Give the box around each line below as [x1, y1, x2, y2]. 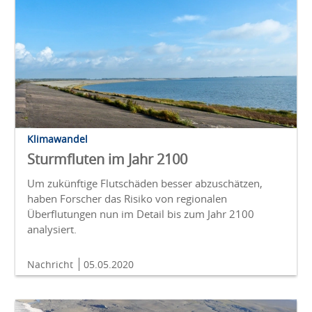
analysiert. [27, 221, 77, 236]
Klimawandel [27, 132, 88, 146]
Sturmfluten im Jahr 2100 [27, 149, 187, 169]
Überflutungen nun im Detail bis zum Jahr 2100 [27, 206, 254, 221]
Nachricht [27, 257, 76, 271]
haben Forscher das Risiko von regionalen [27, 191, 227, 205]
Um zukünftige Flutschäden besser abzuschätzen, [27, 175, 263, 190]
